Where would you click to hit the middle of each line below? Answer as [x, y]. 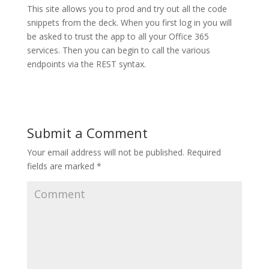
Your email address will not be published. [105, 153]
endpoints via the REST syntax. [86, 64]
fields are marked [62, 166]
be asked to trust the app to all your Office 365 [118, 37]
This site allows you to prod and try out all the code [127, 9]
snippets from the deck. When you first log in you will [129, 23]
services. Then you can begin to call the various [118, 50]
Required [202, 153]
